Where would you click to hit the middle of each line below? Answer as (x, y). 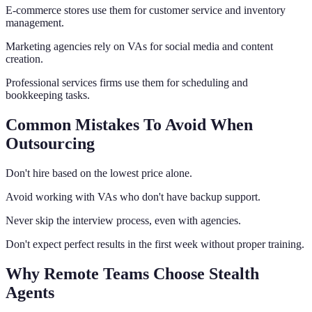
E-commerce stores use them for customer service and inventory (146, 10)
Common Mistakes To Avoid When (129, 125)
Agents (30, 292)
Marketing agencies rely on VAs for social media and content (139, 47)
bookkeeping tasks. (48, 95)
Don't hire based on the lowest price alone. (99, 173)
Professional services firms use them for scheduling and (127, 83)
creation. (24, 59)
